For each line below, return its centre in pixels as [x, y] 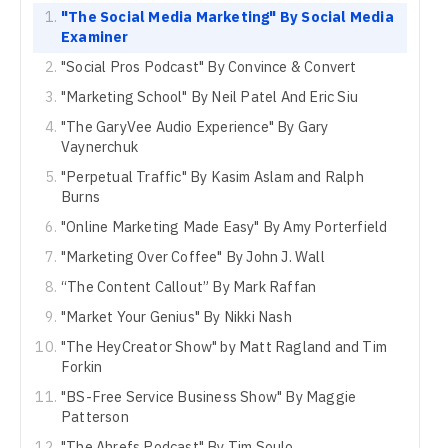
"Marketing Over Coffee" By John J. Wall [193, 256]
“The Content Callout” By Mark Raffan [189, 286]
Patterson [95, 416]
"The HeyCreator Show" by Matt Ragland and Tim [224, 346]
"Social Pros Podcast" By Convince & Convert [209, 66]
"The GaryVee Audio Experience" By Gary [195, 126]
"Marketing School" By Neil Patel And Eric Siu [209, 96]
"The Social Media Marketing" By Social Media [227, 16]
